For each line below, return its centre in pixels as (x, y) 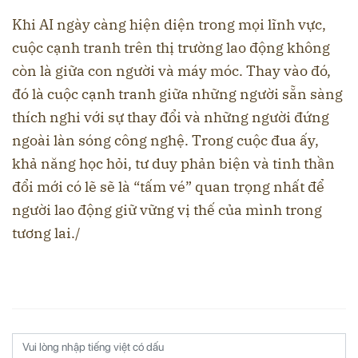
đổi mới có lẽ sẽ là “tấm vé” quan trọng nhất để (168, 187)
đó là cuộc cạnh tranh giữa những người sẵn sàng (177, 94)
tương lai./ (46, 233)
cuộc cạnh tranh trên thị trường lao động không (171, 48)
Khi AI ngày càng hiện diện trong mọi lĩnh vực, (169, 25)
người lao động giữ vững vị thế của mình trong (167, 210)
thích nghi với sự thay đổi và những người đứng (171, 117)
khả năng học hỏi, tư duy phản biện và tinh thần (173, 164)
